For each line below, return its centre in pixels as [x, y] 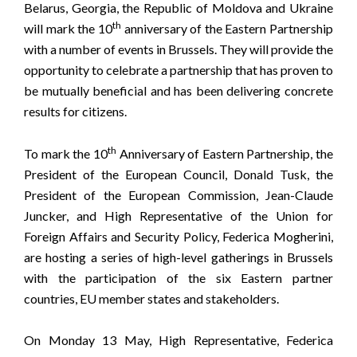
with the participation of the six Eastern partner [178, 277]
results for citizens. [75, 112]
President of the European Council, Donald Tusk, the [178, 174]
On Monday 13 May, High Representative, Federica [178, 340]
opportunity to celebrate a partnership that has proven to [178, 70]
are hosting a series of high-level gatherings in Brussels [178, 257]
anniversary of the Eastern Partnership [227, 29]
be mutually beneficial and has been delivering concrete [178, 91]
